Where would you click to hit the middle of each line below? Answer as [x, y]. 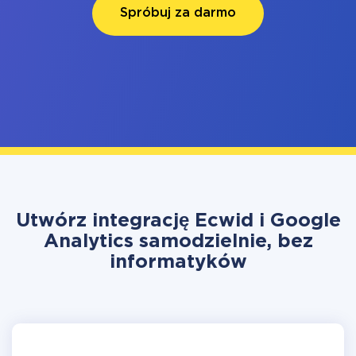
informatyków [178, 262]
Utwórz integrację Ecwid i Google [178, 221]
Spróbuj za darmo [178, 13]
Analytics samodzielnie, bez [178, 242]
